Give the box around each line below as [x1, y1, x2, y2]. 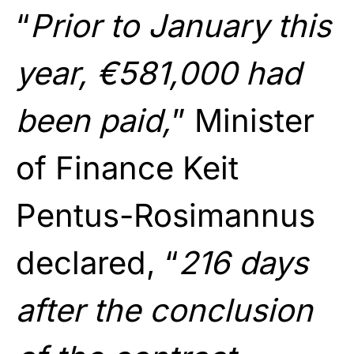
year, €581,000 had [16, 53, 301, 92]
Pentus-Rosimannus [16, 195, 315, 235]
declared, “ [16, 243, 179, 282]
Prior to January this [30, 6, 331, 45]
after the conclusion [16, 290, 313, 330]
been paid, [16, 100, 171, 140]
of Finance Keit [16, 148, 239, 187]
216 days [179, 243, 308, 282]
